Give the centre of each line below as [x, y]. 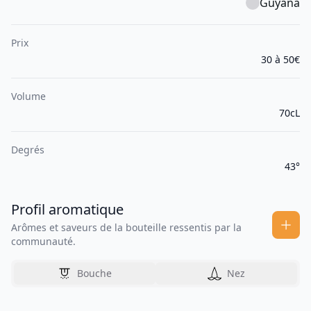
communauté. [43, 242]
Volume [28, 96]
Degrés [28, 150]
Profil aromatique [67, 210]
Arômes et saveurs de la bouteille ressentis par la [126, 228]
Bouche [94, 274]
